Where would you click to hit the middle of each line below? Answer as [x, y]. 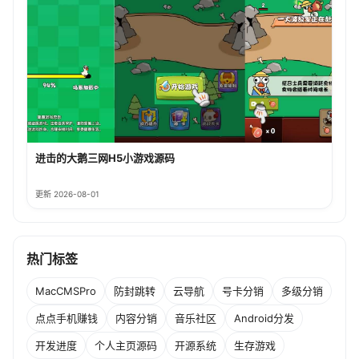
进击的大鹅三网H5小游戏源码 [105, 157]
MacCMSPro [66, 291]
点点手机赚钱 [67, 319]
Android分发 [264, 319]
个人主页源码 [126, 346]
